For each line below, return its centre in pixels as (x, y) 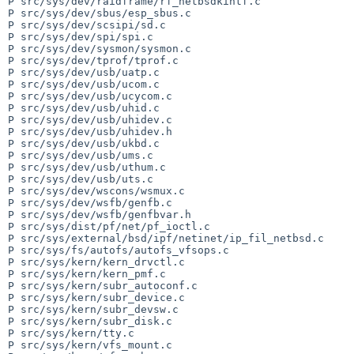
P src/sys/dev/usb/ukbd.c (84, 143)
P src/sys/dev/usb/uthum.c (87, 167)
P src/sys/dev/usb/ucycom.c (90, 96)
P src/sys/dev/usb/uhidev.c (90, 119)
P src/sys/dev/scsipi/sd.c (87, 24)
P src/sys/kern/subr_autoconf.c (103, 285)
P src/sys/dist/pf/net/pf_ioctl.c (109, 226)
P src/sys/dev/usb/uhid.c (84, 107)
